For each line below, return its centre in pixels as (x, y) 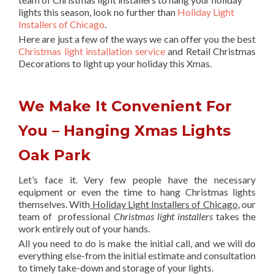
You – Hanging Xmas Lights (124, 131)
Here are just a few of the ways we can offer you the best (137, 39)
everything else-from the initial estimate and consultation (137, 255)
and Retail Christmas (210, 51)
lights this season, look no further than (98, 12)
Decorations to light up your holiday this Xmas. (115, 63)
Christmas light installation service (92, 51)
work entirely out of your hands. (84, 228)
